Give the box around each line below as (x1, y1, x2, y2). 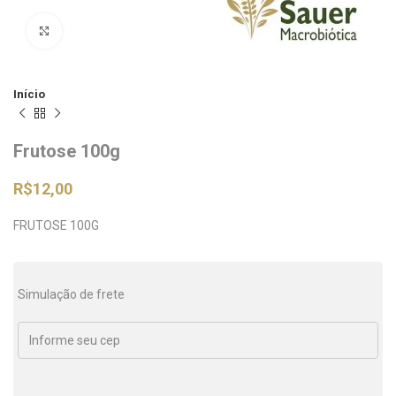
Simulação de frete (18, 287, 125, 301)
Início (13, 88, 45, 101)
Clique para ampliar (62, 24, 174, 37)
